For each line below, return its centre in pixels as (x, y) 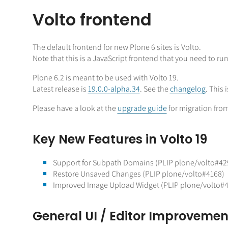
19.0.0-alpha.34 (114, 89)
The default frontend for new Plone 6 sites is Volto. (117, 47)
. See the (155, 89)
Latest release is (60, 89)
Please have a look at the (75, 108)
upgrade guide (142, 108)
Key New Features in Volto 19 (120, 139)
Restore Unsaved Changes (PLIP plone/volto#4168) (138, 174)
